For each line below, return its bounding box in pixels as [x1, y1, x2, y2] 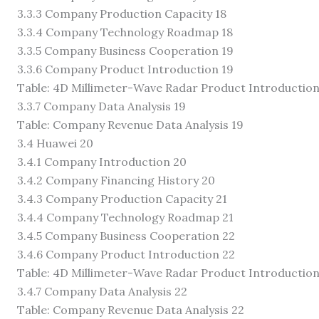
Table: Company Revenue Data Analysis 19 [17, 117, 244, 132]
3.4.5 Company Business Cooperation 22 [17, 228, 235, 243]
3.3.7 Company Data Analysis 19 [17, 98, 186, 113]
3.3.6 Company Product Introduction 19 [17, 61, 234, 76]
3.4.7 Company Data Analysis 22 [17, 283, 187, 298]
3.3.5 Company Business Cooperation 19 [17, 43, 234, 58]
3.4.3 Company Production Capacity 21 [17, 191, 227, 206]
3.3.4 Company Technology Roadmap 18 [17, 24, 233, 39]
